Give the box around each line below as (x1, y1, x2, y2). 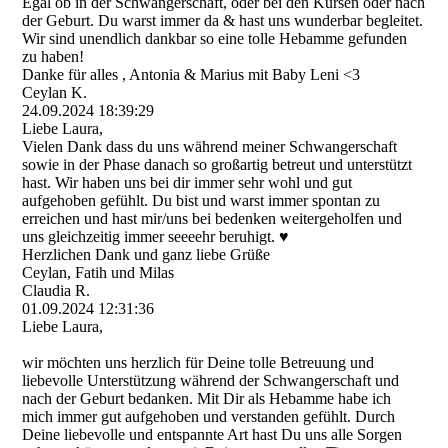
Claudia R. (22, 282, 91, 299)
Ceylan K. (22, 84, 88, 101)
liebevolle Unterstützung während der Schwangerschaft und (22, 372, 400, 389)
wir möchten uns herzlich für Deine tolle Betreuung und (22, 354, 375, 371)
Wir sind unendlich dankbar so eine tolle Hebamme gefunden (22, 30, 408, 47)
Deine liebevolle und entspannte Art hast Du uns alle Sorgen (22, 426, 403, 443)
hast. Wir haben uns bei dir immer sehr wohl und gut (22, 174, 353, 191)
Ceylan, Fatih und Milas (22, 264, 175, 281)
